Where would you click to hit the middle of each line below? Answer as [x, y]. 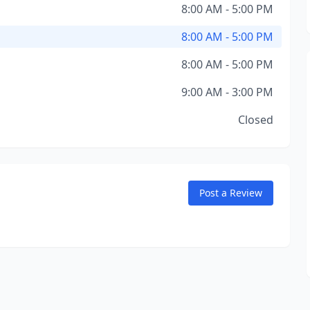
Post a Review [230, 193]
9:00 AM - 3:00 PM [227, 92]
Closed [255, 120]
